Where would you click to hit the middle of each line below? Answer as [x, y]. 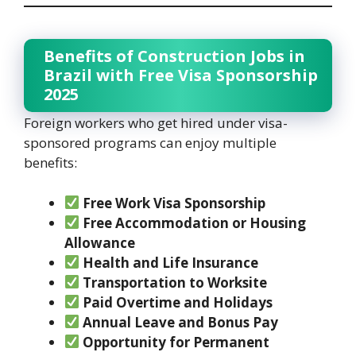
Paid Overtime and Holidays [178, 302]
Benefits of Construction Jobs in [174, 56]
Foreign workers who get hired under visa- [156, 123]
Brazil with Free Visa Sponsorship [181, 75]
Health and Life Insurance [171, 262]
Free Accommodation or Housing [195, 222]
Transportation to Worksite [175, 282]
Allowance [100, 242]
